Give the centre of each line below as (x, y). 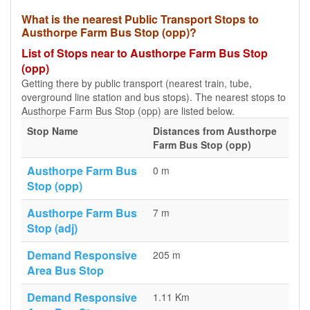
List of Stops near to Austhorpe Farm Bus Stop (145, 53)
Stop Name (53, 131)
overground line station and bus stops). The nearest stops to (154, 97)
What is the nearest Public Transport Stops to (140, 19)
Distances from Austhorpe (215, 131)
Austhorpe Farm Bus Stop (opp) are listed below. (128, 111)
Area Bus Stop (65, 270)
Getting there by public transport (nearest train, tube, (137, 83)
